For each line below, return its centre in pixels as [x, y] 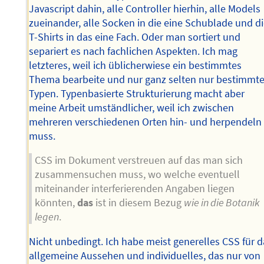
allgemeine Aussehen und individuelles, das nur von [145, 255]
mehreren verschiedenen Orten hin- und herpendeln [146, 122]
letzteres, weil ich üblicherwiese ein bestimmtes [136, 65]
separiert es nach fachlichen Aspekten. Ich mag [133, 51]
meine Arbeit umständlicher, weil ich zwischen [132, 108]
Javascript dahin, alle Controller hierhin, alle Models [145, 9]
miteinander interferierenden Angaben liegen [135, 189]
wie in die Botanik [222, 203]
